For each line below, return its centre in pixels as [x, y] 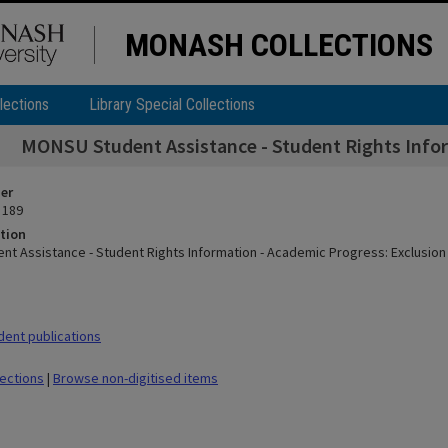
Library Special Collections [172, 104]
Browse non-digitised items [135, 378]
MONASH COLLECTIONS [279, 45]
